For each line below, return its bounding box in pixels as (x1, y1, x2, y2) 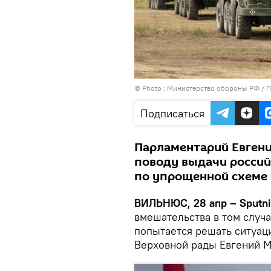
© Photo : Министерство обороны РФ (134, 83, 260, 93)
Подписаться (140, 106, 204, 120)
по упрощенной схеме (134, 168, 267, 185)
